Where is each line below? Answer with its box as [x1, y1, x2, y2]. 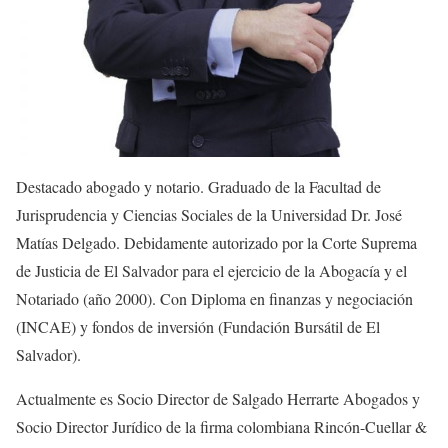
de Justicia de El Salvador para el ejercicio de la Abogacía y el [16, 260, 407, 282]
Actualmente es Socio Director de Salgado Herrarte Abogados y [16, 388, 420, 410]
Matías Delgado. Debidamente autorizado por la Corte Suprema [16, 232, 417, 254]
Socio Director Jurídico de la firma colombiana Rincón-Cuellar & [16, 416, 427, 438]
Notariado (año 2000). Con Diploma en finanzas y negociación [16, 288, 413, 310]
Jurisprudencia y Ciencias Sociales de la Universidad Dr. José [16, 204, 402, 226]
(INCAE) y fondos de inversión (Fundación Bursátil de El [16, 316, 380, 338]
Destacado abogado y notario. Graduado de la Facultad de [16, 176, 381, 198]
